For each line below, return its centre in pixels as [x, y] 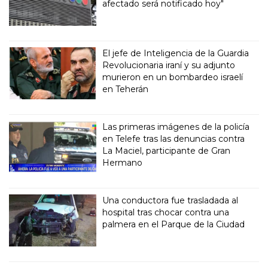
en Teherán [126, 89]
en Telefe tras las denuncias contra [174, 139]
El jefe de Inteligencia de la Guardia [176, 54]
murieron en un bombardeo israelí [173, 77]
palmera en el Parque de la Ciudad [174, 224]
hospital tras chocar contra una [166, 212]
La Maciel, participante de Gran [167, 151]
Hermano [123, 163]
